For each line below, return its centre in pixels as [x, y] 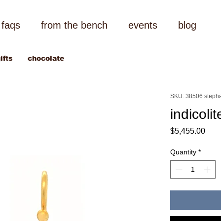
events [143, 25]
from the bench [74, 25]
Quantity [183, 152]
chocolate [46, 58]
